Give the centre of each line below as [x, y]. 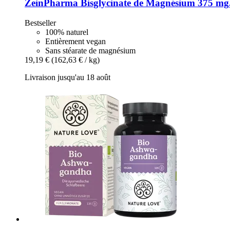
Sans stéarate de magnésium [90, 51]
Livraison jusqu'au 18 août [68, 78]
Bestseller [40, 23]
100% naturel [67, 32]
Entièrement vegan [75, 42]
